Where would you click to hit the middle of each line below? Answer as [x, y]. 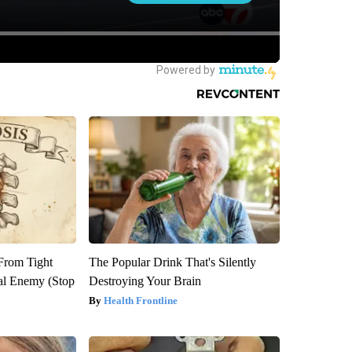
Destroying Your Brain [145, 280]
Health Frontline [140, 300]
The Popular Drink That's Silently [172, 262]
